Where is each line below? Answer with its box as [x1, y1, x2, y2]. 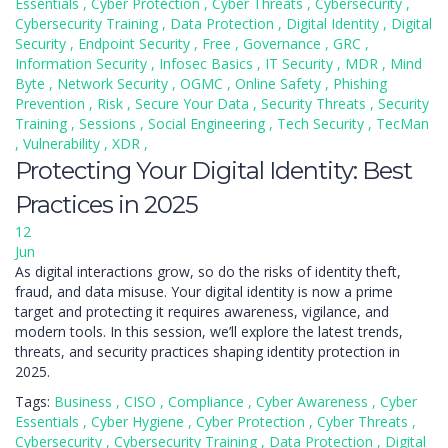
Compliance [168, 392, 248, 411]
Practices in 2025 [15, 190, 198, 219]
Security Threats [261, 94, 370, 113]
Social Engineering [148, 114, 269, 133]
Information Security [15, 54, 151, 73]
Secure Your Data [135, 94, 253, 113]
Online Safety [235, 74, 325, 93]
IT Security [265, 54, 337, 73]
